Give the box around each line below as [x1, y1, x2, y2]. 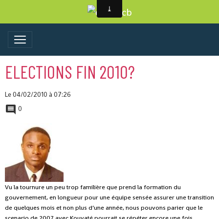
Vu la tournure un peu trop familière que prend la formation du [5, 183, 181, 192]
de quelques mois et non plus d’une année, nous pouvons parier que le [5, 203, 203, 212]
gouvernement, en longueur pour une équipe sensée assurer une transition [5, 193, 214, 202]
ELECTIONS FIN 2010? [5, 61, 135, 83]
